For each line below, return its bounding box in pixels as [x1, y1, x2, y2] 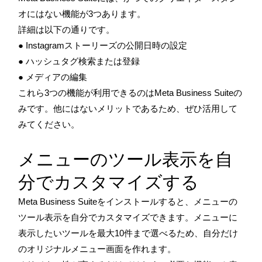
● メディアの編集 [18, 71, 87, 82]
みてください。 [18, 119, 80, 129]
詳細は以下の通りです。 [18, 24, 115, 35]
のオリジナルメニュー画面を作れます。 [18, 243, 176, 254]
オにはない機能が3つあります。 [18, 8, 146, 19]
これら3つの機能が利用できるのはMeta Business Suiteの [18, 87, 242, 98]
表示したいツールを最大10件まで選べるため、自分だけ [18, 227, 238, 238]
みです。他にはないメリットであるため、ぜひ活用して [18, 103, 237, 113]
